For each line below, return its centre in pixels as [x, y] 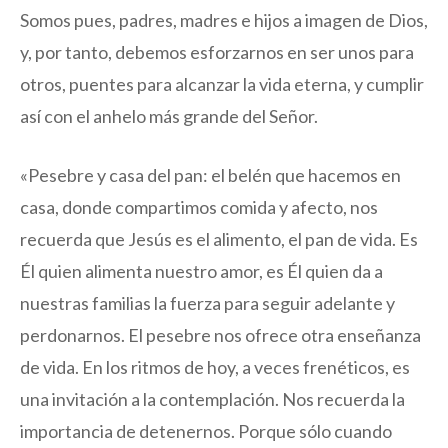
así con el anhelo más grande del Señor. [169, 116]
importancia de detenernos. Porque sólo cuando [206, 431]
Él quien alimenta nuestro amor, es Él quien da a [201, 271]
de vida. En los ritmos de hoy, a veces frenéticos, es [215, 367]
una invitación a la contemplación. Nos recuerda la [212, 399]
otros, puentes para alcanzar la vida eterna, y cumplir [222, 84]
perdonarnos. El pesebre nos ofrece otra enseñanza [220, 335]
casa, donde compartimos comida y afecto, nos [199, 207]
